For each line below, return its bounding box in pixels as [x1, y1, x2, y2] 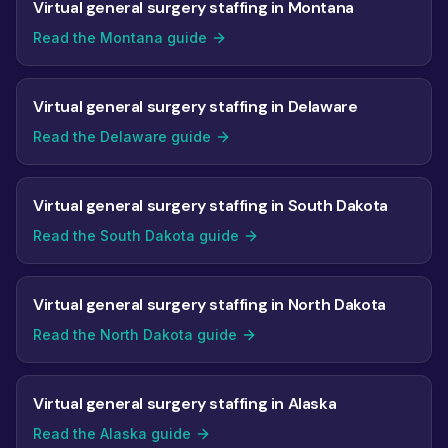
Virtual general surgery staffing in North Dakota [33, 294, 386, 315]
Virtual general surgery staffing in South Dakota [33, 195, 388, 216]
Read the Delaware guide [33, 128, 211, 145]
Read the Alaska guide [33, 425, 191, 442]
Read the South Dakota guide [33, 227, 239, 244]
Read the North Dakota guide [33, 326, 237, 343]
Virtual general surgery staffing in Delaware [33, 96, 358, 117]
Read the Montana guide [33, 29, 207, 46]
